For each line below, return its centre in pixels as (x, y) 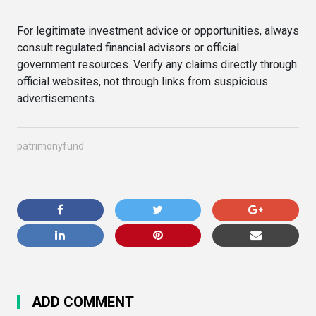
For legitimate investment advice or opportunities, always (158, 31)
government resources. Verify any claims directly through (157, 65)
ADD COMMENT (83, 302)
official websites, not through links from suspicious (142, 81)
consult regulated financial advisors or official (128, 48)
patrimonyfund (50, 146)
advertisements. (57, 98)
